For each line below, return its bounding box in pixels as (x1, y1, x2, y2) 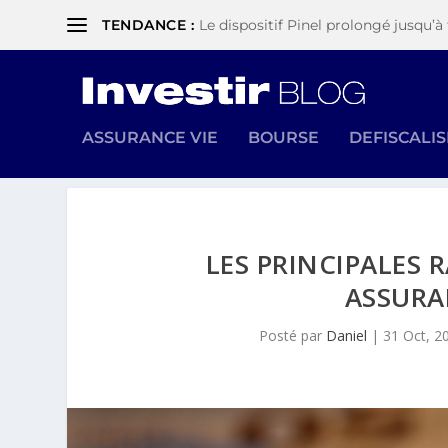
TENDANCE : (102, 16, 195, 34)
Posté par (259, 326, 327, 345)
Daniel (326, 326, 368, 345)
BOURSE (248, 127, 320, 147)
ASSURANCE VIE (82, 127, 219, 147)
